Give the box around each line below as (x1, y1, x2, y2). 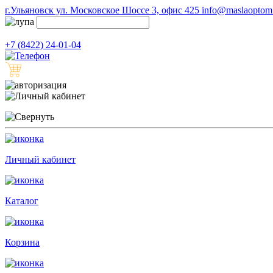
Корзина (5, 237, 40, 247)
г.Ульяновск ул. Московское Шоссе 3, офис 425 (5, 5, 199, 15)
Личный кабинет (5, 154, 76, 165)
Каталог (5, 196, 38, 206)
